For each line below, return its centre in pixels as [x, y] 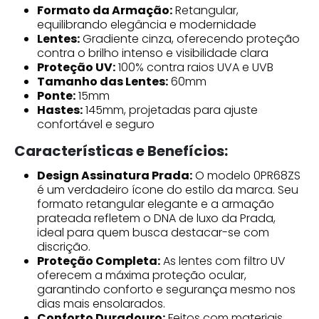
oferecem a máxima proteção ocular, [142, 275]
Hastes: [60, 110]
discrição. [64, 246]
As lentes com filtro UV [223, 261]
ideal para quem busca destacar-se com [153, 232]
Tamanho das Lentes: [103, 81]
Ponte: [56, 95]
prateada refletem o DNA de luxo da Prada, [156, 218]
